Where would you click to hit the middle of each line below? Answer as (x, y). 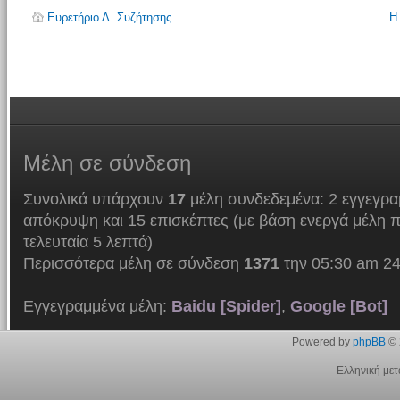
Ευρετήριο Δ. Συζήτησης (109, 17)
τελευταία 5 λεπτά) (87, 242)
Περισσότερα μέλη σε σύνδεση (133, 263)
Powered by (322, 342)
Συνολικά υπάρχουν (95, 199)
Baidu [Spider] (226, 306)
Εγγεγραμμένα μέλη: (97, 306)
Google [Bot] (338, 306)
